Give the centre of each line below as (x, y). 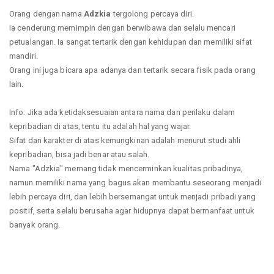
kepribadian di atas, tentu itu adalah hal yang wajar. (100, 126)
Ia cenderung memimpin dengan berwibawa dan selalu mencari (122, 28)
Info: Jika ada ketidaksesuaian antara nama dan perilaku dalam (122, 112)
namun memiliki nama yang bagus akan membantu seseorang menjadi (135, 182)
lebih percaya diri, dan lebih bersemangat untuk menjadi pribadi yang (132, 196)
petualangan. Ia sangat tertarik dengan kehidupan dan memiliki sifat (131, 42)
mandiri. (24, 56)
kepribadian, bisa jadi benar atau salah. (80, 154)
